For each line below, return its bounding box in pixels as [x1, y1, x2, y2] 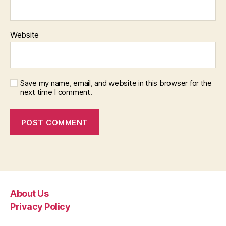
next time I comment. [20, 87, 92, 97]
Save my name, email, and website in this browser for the [20, 78, 212, 88]
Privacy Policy [10, 201, 71, 212]
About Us [10, 188, 49, 199]
